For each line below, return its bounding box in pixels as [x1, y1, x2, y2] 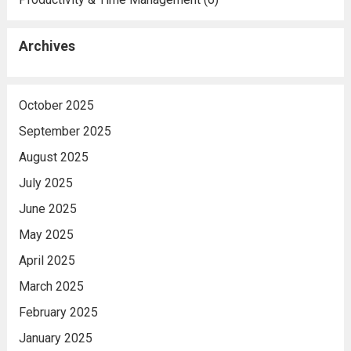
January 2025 [18, 331, 92, 346]
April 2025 [18, 253, 75, 269]
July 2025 [18, 175, 73, 191]
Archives [18, 38, 75, 55]
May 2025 [18, 227, 74, 243]
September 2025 [18, 124, 111, 139]
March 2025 [18, 279, 84, 295]
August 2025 [18, 150, 89, 165]
